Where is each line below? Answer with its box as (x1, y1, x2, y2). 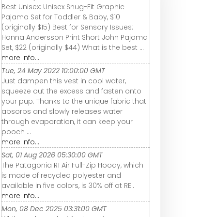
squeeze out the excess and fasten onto (1, 86, 141, 96)
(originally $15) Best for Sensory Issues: (1, 22, 133, 32)
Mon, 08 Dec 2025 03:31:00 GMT (1, 204, 107, 214)
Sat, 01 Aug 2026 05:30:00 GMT (1, 150, 103, 160)
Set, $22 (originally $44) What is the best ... (1, 43, 144, 53)
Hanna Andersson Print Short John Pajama (1, 32, 148, 43)
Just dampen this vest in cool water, (1, 76, 126, 86)
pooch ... (1, 127, 31, 137)
